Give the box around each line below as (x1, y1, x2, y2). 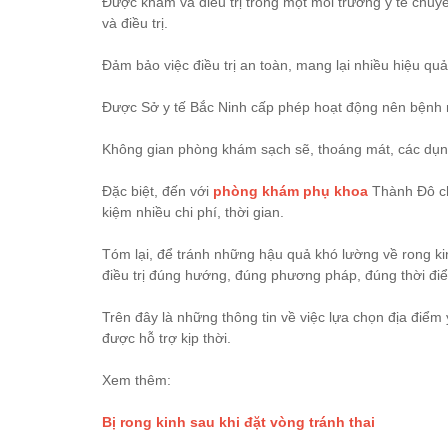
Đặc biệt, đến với (102, 183, 213, 199)
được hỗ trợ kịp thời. (102, 330, 231, 346)
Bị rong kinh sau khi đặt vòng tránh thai (102, 414, 375, 430)
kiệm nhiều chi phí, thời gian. (102, 204, 284, 220)
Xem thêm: (102, 372, 171, 388)
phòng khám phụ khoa (213, 183, 368, 199)
